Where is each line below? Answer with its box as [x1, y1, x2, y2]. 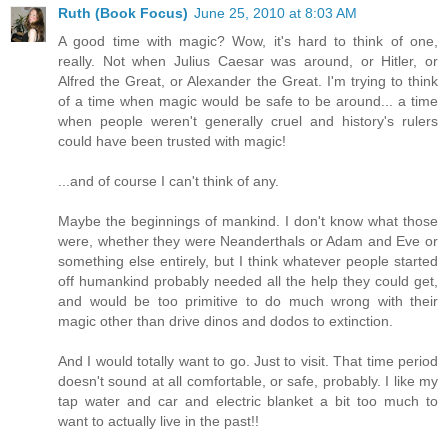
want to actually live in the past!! [58, 412, 259, 429]
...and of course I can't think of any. [58, 172, 279, 189]
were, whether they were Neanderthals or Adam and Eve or [58, 232, 438, 249]
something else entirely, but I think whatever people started [58, 252, 438, 269]
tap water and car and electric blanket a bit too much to [58, 392, 438, 409]
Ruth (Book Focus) [58, 4, 188, 21]
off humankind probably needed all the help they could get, [58, 272, 438, 289]
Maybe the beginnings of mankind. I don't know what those [58, 212, 438, 229]
